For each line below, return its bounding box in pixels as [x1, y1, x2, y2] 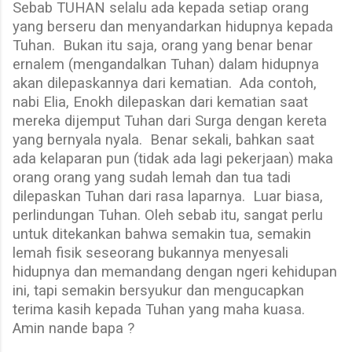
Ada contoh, [240, 74, 317, 92]
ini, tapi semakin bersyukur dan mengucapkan [13, 281, 304, 299]
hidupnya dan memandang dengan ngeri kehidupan [13, 262, 337, 280]
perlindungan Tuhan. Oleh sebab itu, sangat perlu [13, 206, 323, 224]
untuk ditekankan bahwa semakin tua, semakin [13, 225, 311, 243]
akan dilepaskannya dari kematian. [13, 74, 232, 92]
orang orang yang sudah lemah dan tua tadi [13, 168, 291, 186]
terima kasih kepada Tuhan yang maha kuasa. [13, 300, 305, 318]
